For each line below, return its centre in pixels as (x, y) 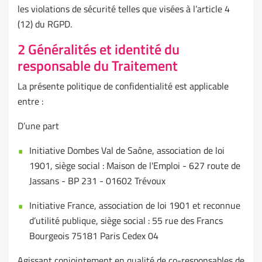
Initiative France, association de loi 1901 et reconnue (135, 206)
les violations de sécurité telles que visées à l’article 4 (124, 9)
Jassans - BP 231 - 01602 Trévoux (97, 181)
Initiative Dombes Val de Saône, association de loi (127, 151)
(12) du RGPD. (45, 24)
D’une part (38, 126)
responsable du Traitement (98, 66)
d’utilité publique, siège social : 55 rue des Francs (126, 221)
